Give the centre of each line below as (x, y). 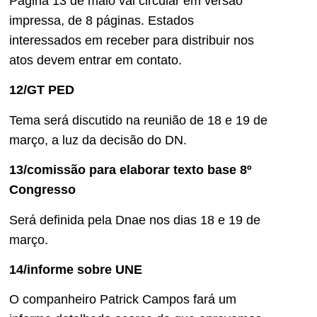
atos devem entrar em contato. (96, 60)
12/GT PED (42, 90)
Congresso (42, 190)
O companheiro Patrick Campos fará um (123, 300)
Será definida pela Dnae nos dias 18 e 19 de (135, 220)
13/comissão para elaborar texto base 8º (131, 170)
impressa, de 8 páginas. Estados (102, 21)
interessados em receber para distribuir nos (132, 41)
